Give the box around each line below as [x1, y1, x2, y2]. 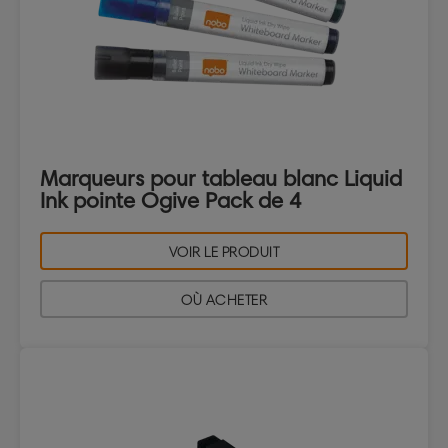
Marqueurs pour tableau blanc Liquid [40, 165, 402, 193]
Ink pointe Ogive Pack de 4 [40, 187, 301, 215]
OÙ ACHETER [181, 292, 267, 310]
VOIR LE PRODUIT [168, 244, 280, 262]
